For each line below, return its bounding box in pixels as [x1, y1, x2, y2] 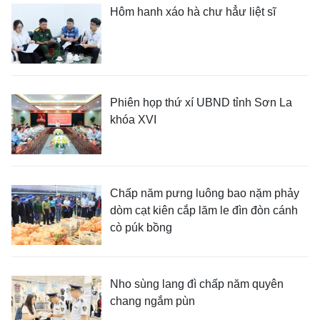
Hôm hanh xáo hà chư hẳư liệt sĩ [110, 6, 276, 19]
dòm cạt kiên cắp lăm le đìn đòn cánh [110, 204, 298, 217]
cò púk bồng [110, 221, 172, 234]
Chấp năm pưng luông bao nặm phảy [110, 187, 299, 200]
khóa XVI [110, 114, 156, 126]
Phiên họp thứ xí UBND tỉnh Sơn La [110, 96, 292, 109]
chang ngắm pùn [110, 295, 195, 308]
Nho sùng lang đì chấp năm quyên [110, 278, 284, 291]
